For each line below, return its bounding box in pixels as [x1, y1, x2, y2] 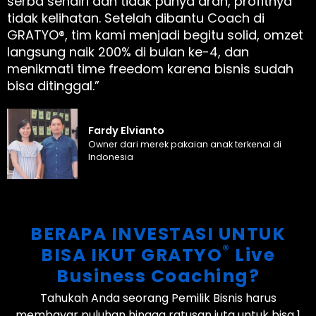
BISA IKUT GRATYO [41, 243, 222, 268]
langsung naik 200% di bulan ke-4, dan [7, 43, 249, 61]
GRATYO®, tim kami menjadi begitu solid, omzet [7, 26, 303, 44]
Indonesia [88, 151, 133, 164]
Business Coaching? [56, 264, 260, 289]
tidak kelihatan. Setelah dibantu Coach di [7, 9, 265, 28]
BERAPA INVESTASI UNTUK [30, 221, 286, 247]
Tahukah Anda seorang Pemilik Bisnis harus [39, 289, 276, 306]
